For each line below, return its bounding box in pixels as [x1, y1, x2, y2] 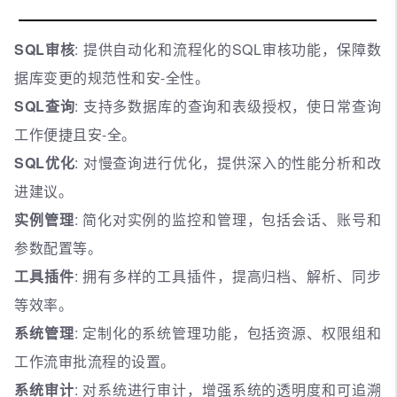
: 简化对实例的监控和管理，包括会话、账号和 [74, 209, 381, 230]
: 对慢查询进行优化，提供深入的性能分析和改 [74, 152, 382, 174]
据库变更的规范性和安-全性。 [14, 67, 209, 89]
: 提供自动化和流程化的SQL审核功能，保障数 [74, 39, 382, 60]
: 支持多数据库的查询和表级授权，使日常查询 [74, 96, 382, 117]
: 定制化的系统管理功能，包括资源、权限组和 [74, 323, 381, 344]
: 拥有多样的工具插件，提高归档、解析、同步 [74, 266, 381, 287]
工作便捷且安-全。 [14, 124, 136, 145]
